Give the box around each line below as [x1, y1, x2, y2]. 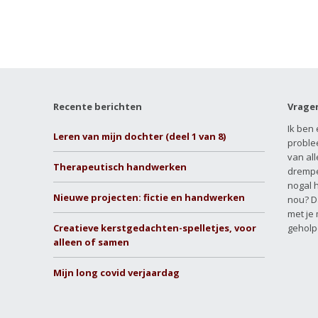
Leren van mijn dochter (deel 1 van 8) [53, 129, 226, 143]
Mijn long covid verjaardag [53, 265, 180, 279]
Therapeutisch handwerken [53, 160, 187, 173]
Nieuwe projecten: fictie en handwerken [53, 190, 245, 204]
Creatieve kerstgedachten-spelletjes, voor [53, 221, 256, 234]
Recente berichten [53, 99, 142, 113]
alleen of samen [53, 235, 129, 248]
